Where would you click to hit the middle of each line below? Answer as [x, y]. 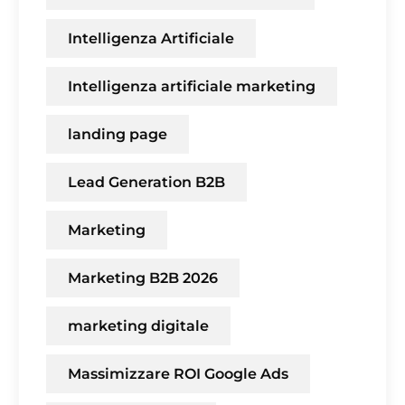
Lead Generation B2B [146, 183]
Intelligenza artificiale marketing [192, 87]
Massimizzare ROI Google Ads [178, 374]
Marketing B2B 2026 [143, 278]
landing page [118, 135]
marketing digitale [138, 326]
